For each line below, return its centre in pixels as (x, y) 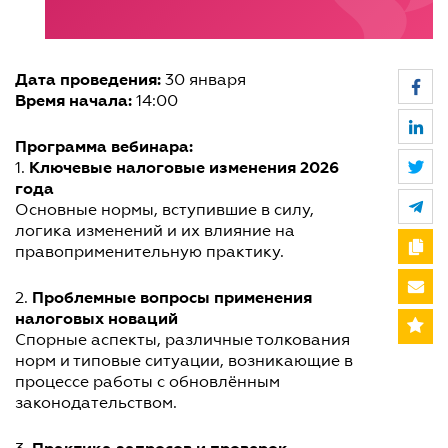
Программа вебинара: (104, 146)
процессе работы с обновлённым (147, 381)
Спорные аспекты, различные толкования (182, 339)
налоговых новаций (96, 318)
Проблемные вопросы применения (172, 297)
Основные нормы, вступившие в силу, (164, 209)
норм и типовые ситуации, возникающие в (184, 360)
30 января (203, 79)
